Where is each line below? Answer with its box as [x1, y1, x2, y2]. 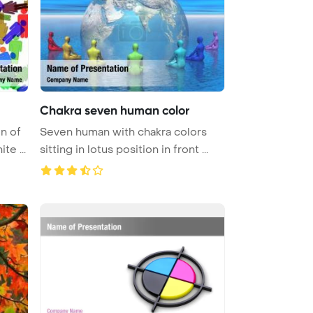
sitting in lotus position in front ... [40, 142, 208, 156]
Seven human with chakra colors [40, 124, 207, 139]
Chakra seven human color [40, 102, 189, 118]
